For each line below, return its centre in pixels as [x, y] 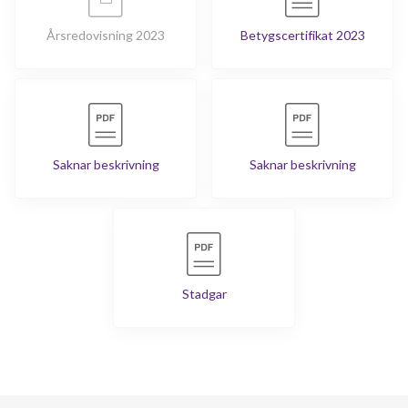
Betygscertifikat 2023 [302, 35]
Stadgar [204, 294]
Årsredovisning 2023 [106, 35]
